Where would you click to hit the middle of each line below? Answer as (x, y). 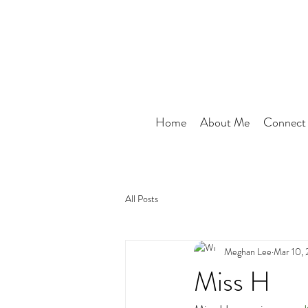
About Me (225, 122)
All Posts (142, 198)
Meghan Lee (248, 251)
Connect (285, 122)
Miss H (232, 282)
